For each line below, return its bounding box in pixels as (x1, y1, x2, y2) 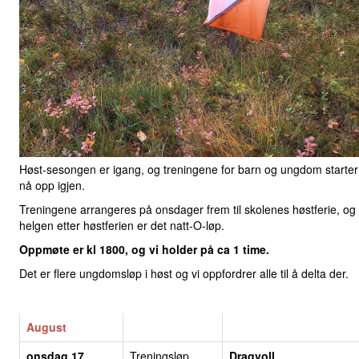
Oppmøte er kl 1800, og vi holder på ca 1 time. (19, 240, 269, 257)
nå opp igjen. (19, 176, 85, 193)
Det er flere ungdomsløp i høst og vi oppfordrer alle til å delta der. (19, 264, 349, 281)
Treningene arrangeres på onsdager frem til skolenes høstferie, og (19, 200, 356, 217)
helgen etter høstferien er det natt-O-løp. (19, 216, 224, 233)
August (26, 318, 67, 335)
